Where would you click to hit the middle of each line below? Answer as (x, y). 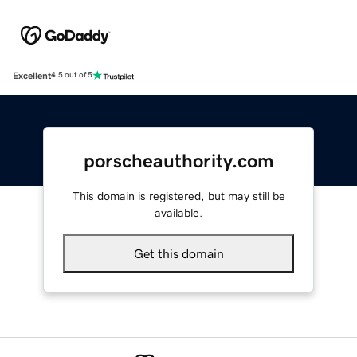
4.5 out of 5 (72, 75)
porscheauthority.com (178, 161)
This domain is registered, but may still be (178, 196)
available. (178, 212)
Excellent (32, 75)
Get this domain (178, 253)
